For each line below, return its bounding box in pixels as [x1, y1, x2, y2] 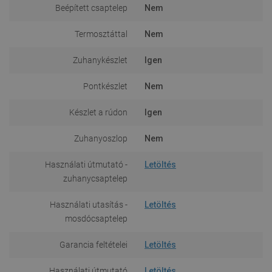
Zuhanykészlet [73, 55, 127, 65]
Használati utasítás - [50, 199, 127, 209]
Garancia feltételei [59, 239, 127, 250]
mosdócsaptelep [65, 213, 127, 223]
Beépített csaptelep [55, 2, 127, 13]
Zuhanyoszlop [74, 133, 127, 143]
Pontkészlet [83, 81, 127, 91]
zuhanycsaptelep [63, 173, 127, 183]
